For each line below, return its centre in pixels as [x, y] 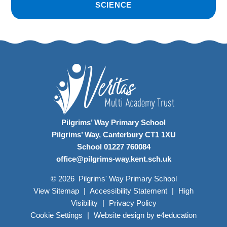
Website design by [124, 215]
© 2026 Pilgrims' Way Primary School [113, 179]
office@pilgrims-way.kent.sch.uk [113, 159]
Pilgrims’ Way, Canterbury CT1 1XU [113, 135]
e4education [177, 215]
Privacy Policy [133, 203]
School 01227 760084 [113, 147]
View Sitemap [56, 191]
